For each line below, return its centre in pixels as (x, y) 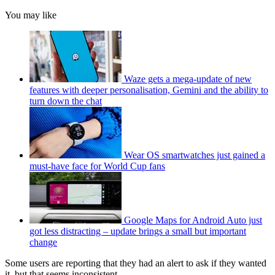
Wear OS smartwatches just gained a (195, 155)
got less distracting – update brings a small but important (138, 231)
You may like (31, 15)
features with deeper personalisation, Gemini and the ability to (149, 90)
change (43, 242)
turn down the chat (66, 101)
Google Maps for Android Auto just (193, 220)
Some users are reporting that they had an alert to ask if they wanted (136, 263)
